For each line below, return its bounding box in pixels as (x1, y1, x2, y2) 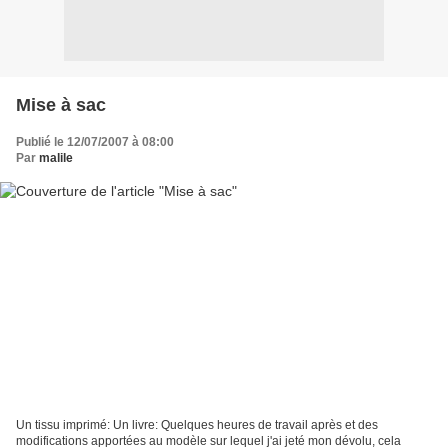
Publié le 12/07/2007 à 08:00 (16, 134, 174, 149)
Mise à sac (16, 94, 106, 115)
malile (39, 150, 73, 165)
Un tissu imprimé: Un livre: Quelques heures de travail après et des (16, 418, 378, 433)
